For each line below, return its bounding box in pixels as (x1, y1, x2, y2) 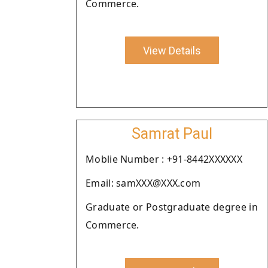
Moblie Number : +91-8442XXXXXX (86, 153, 242, 166)
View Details (142, 44, 201, 57)
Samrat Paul (131, 125, 212, 142)
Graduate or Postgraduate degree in (86, 200, 258, 214)
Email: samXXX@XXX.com (86, 176, 201, 190)
